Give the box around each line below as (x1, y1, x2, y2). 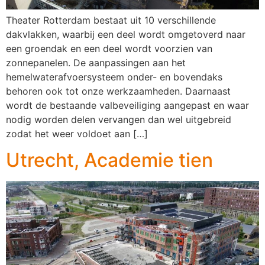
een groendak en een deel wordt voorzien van (6, 42, 212, 54)
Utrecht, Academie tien (6, 148, 213, 172)
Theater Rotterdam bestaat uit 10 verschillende (6, 14, 216, 26)
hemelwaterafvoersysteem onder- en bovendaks (6, 70, 222, 83)
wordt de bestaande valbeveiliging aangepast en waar (6, 99, 249, 111)
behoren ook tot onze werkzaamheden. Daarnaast (6, 85, 231, 97)
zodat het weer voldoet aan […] (6, 127, 148, 140)
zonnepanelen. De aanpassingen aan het (6, 56, 186, 69)
